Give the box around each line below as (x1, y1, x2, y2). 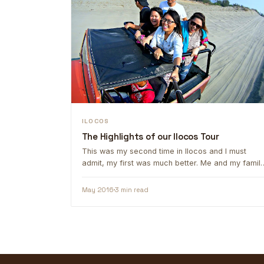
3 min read (114, 185, 148, 194)
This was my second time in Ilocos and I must (81, 147, 246, 156)
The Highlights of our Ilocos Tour (81, 130, 219, 142)
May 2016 (81, 185, 114, 194)
